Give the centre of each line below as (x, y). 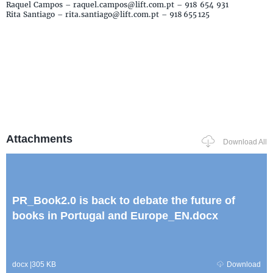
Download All (245, 142)
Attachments (39, 139)
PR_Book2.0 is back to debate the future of (124, 200)
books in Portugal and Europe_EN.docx (115, 215)
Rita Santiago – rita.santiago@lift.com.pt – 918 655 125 (108, 15)
